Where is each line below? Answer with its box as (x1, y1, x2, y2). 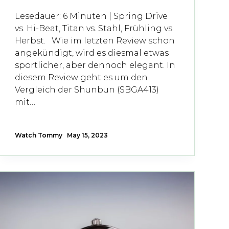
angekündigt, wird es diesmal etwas (14, 48, 169, 58)
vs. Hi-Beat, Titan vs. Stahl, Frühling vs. (14, 23, 174, 33)
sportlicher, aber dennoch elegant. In (14, 60, 175, 70)
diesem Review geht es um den (14, 72, 148, 82)
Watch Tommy (14, 131, 62, 139)
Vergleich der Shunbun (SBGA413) (14, 84, 159, 95)
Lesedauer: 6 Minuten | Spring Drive (14, 11, 168, 21)
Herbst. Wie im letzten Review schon (14, 35, 175, 45)
